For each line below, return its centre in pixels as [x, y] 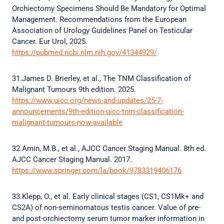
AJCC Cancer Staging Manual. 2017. [73, 159]
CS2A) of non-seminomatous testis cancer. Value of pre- [106, 207]
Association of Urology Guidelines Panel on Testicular [102, 30]
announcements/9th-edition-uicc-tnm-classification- [98, 111]
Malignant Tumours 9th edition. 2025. [75, 89]
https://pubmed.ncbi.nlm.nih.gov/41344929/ [84, 52]
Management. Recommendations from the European [99, 19]
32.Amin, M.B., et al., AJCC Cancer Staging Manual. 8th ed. [109, 148]
